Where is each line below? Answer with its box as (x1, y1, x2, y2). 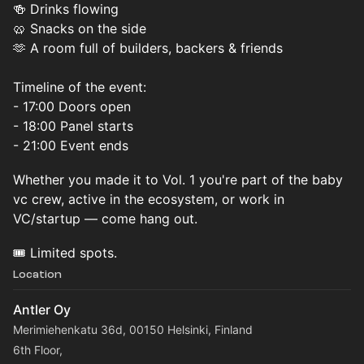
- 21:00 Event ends (13, 137, 128, 154)
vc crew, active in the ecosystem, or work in (13, 191, 284, 207)
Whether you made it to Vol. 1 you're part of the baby (13, 171, 343, 188)
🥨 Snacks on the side (13, 20, 146, 37)
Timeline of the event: (13, 79, 146, 95)
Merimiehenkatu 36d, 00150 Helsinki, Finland (13, 323, 253, 336)
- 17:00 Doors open (13, 98, 131, 115)
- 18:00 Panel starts (13, 118, 133, 134)
